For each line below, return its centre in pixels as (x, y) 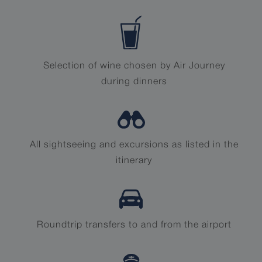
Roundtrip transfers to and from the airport (134, 225)
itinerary (134, 161)
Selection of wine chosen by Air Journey (134, 66)
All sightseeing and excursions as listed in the (134, 145)
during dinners (134, 82)
